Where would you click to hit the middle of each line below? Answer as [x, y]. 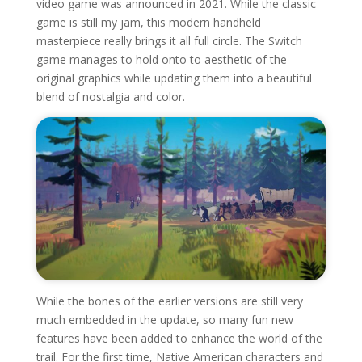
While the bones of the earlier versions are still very [169, 301]
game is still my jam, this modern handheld [148, 23]
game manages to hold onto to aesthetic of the [161, 60]
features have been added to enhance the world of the [179, 339]
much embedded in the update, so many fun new [164, 320]
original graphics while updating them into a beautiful [174, 78]
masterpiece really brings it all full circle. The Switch [169, 41]
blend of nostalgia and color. [110, 97]
